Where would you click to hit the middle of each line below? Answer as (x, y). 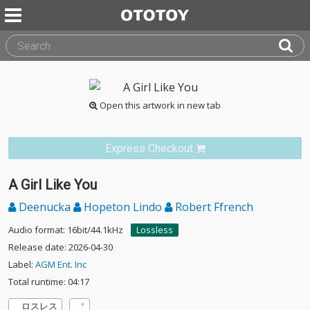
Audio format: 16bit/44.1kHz (66, 230)
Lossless (155, 230)
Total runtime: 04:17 (49, 282)
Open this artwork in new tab (159, 105)
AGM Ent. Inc (61, 264)
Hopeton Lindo (123, 207)
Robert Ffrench (213, 207)
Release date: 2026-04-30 (61, 247)
